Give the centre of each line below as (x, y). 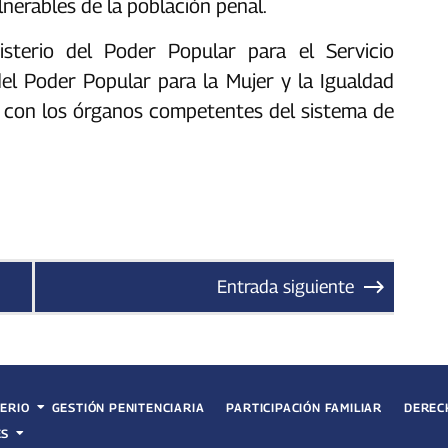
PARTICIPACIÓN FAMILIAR (304, 407)
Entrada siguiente (285, 287)
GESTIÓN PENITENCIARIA (128, 407)
